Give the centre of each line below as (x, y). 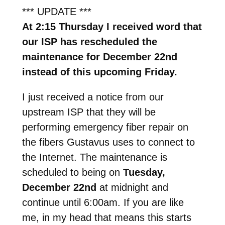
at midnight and (132, 187)
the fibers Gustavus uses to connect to (108, 142)
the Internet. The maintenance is (94, 157)
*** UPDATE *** (57, 11)
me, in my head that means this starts (106, 217)
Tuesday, (144, 172)
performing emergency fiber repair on (105, 127)
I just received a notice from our (93, 97)
